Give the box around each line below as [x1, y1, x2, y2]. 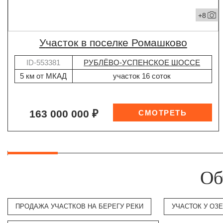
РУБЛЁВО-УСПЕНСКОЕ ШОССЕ [84, 58, 201, 67]
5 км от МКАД [20, 72, 67, 81]
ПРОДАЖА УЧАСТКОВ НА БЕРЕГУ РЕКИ [15, 203, 143, 211]
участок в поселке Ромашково [45, 37, 187, 49]
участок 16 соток [113, 72, 171, 81]
